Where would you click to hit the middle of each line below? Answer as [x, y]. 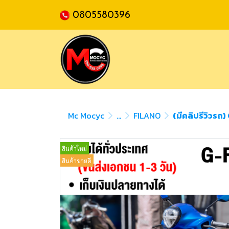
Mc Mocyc [86, 116]
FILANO [147, 116]
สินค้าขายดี [77, 161]
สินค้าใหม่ [74, 148]
